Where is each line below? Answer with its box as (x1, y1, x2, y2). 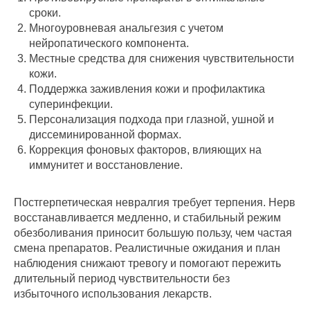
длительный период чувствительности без (14, 273, 230, 285)
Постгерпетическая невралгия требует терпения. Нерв (14, 197, 295, 209)
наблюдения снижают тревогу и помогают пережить (14, 257, 281, 270)
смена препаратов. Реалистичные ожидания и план (14, 242, 280, 255)
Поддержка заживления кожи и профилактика (29, 83, 265, 95)
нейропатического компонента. (29, 37, 189, 50)
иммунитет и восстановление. (29, 159, 183, 172)
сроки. (29, 7, 61, 19)
